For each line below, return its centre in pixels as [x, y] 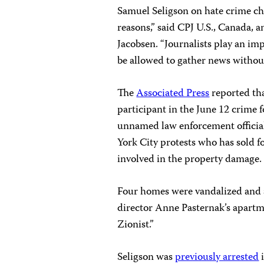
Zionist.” [136, 225]
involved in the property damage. [190, 159]
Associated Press [173, 93]
